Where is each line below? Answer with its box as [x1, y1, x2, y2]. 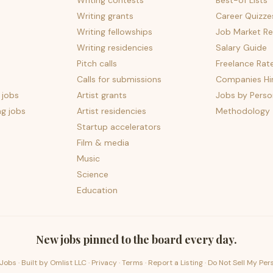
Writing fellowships [77, 26, 153, 37]
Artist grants [77, 90, 127, 101]
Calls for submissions [77, 74, 162, 85]
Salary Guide [215, 42, 267, 53]
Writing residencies [77, 42, 154, 53]
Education [77, 185, 118, 196]
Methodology [215, 105, 270, 116]
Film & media [77, 137, 130, 148]
